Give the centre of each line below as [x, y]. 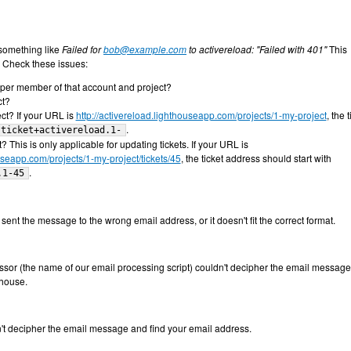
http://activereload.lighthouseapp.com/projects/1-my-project [201, 115]
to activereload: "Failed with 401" [257, 49]
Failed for [83, 49]
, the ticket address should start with [256, 158]
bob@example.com [145, 49]
